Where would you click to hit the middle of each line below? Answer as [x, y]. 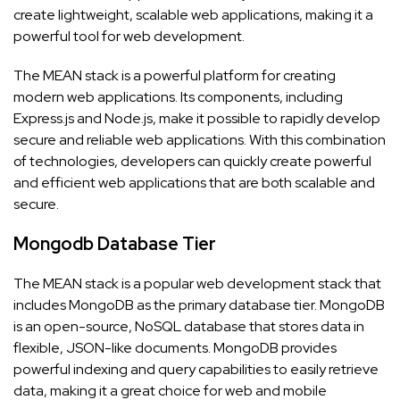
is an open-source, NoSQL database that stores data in [189, 327]
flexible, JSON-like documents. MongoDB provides [175, 348]
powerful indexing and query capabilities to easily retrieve [196, 370]
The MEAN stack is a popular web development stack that [197, 284]
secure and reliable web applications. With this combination [200, 140]
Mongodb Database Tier [115, 244]
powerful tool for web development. [129, 37]
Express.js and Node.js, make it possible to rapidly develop [197, 119]
